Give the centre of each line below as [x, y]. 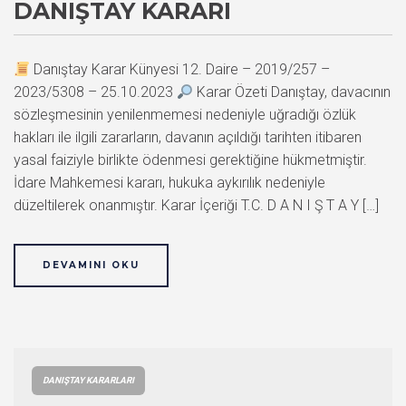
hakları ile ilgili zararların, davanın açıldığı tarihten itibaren [188, 138]
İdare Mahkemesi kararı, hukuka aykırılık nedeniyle [169, 183]
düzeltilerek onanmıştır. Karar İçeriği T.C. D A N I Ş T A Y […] [196, 206]
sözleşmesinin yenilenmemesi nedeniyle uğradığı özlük [185, 115]
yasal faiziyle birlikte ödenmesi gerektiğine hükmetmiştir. [190, 160]
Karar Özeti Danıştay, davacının [292, 92]
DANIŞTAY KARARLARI [88, 381]
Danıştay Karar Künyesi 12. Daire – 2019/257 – [180, 70]
